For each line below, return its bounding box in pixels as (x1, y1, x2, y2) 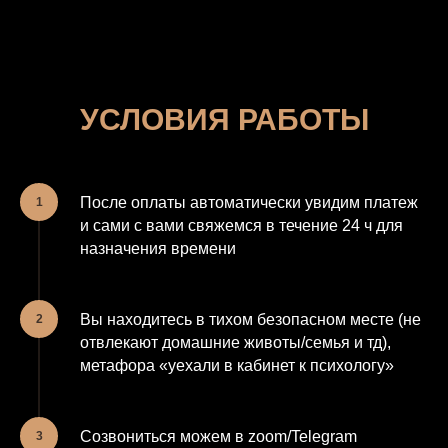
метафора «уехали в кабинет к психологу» (80, 357, 394, 375)
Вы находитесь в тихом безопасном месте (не (80, 311, 421, 329)
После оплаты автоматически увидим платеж (80, 194, 418, 212)
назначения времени (80, 240, 236, 258)
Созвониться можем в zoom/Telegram (80, 428, 357, 446)
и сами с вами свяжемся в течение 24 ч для (80, 217, 403, 235)
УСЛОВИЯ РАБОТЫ (79, 103, 369, 137)
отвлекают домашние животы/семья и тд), (80, 334, 391, 352)
